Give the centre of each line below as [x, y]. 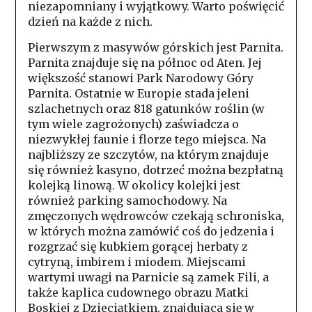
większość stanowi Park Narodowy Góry [140, 78]
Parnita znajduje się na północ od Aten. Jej [145, 63]
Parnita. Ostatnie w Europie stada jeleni [138, 94]
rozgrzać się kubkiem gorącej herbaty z [138, 247]
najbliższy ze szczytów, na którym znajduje [148, 155]
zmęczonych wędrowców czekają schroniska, [156, 216]
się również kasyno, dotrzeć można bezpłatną [155, 170]
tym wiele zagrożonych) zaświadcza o [133, 124]
